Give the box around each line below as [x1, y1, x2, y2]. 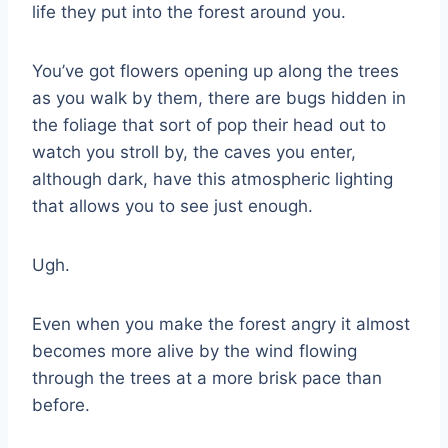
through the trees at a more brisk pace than [32, 367, 382, 388]
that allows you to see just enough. [32, 195, 313, 216]
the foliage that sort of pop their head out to [32, 114, 386, 135]
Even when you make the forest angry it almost [32, 313, 410, 334]
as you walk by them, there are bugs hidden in [32, 87, 406, 108]
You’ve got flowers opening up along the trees [32, 60, 399, 81]
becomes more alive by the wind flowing [32, 340, 357, 361]
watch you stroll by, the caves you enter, [32, 141, 356, 162]
